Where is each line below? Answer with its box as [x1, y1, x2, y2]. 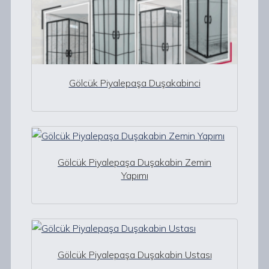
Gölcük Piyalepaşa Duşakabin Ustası [57, 249, 212, 261]
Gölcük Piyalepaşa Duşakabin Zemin [58, 156, 211, 168]
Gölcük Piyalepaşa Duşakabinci [68, 77, 201, 89]
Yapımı [121, 169, 148, 181]
